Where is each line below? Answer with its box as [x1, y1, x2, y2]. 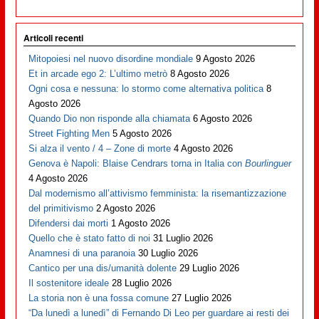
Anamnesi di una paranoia [28, 247, 136, 258]
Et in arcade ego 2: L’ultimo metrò [28, 68, 168, 79]
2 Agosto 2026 [96, 202, 156, 214]
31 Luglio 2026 [153, 232, 214, 244]
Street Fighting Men [28, 127, 110, 139]
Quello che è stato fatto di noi [28, 232, 151, 244]
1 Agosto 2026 [111, 217, 171, 229]
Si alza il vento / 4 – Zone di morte [28, 142, 172, 154]
